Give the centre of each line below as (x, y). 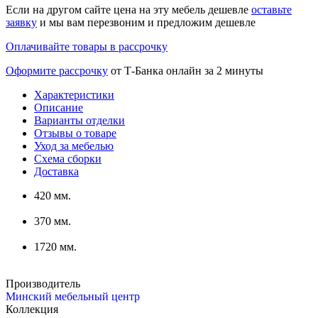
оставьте (272, 10)
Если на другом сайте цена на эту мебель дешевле (128, 10)
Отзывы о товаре (75, 133)
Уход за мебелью (74, 146)
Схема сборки (68, 159)
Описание (59, 108)
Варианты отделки (79, 121)
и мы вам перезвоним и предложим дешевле (146, 23)
